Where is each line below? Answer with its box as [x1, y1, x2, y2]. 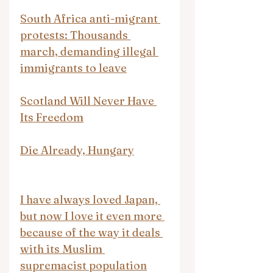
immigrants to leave [20, 60, 127, 75]
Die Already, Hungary [20, 143, 134, 157]
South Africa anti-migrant [20, 11, 160, 26]
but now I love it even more [20, 208, 165, 223]
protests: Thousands [20, 27, 130, 42]
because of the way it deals [20, 225, 163, 239]
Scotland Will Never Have [20, 93, 157, 108]
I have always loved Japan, [20, 192, 160, 207]
